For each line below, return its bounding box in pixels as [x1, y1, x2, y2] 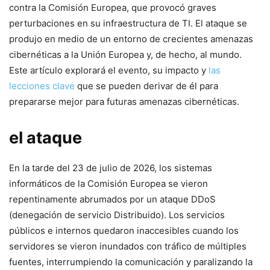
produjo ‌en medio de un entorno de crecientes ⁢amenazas [9, 33, 253, 45]
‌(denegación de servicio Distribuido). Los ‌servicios [9, 209, 225, 221]
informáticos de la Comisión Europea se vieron [9, 178, 208, 189]
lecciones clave [9, 80, 75, 92]
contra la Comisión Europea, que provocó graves [9, 2, 216, 13]
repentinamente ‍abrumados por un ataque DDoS [9, 193, 216, 205]
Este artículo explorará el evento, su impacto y [9, 64, 209, 76]
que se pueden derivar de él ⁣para [75, 80, 218, 92]
